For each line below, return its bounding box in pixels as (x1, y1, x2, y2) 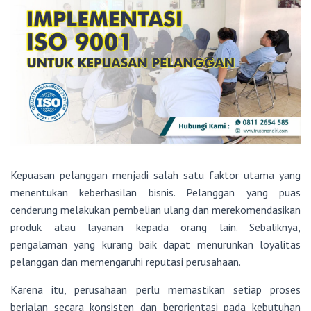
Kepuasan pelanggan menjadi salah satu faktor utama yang (10, 168, 301, 183)
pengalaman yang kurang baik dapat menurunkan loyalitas (10, 237, 301, 252)
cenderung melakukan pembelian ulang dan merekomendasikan (10, 203, 301, 217)
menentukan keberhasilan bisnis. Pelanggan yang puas (10, 185, 301, 200)
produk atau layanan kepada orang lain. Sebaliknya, (10, 220, 301, 235)
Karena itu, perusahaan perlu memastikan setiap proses (10, 283, 301, 297)
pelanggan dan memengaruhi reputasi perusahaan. (10, 255, 241, 269)
